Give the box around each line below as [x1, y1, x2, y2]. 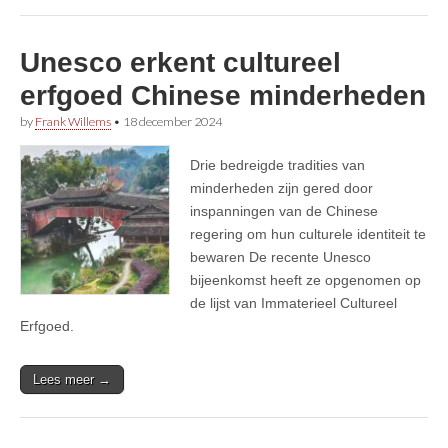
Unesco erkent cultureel [20, 46, 341, 78]
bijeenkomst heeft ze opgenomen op [190, 271, 421, 288]
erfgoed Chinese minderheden [20, 79, 426, 111]
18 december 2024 [123, 113, 222, 129]
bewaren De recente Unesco [190, 248, 371, 265]
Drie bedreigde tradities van [190, 156, 365, 173]
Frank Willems [35, 113, 111, 129]
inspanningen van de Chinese [190, 202, 378, 219]
